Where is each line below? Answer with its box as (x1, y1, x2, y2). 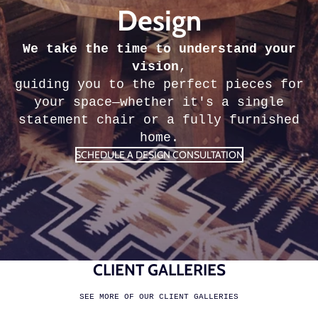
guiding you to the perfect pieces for (14, 77, 304, 92)
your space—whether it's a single (34, 94, 284, 109)
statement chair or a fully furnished (18, 112, 300, 127)
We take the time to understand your (22, 41, 296, 56)
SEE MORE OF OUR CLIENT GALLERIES (79, 292, 238, 301)
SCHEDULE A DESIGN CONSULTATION (75, 148, 243, 161)
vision (131, 59, 179, 74)
